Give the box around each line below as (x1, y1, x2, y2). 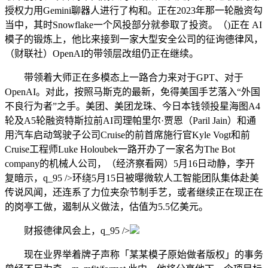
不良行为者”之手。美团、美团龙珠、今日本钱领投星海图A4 (5, 101, 260, 112)
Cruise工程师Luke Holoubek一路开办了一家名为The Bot (5, 144, 235, 155)
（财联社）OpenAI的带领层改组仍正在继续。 (5, 48, 199, 59)
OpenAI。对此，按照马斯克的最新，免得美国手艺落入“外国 (5, 87, 260, 98)
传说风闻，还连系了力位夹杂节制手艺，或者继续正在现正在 (5, 187, 263, 198)
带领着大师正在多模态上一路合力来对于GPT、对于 (5, 72, 243, 83)
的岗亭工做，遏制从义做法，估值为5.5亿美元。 (5, 202, 208, 212)
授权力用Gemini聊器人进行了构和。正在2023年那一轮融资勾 (5, 5, 263, 16)
